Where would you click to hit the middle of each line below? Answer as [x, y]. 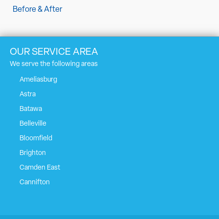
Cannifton [35, 183]
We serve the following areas [54, 65]
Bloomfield [36, 139]
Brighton [33, 153]
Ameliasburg [38, 80]
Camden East [40, 168]
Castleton [34, 212]
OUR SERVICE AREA [54, 53]
